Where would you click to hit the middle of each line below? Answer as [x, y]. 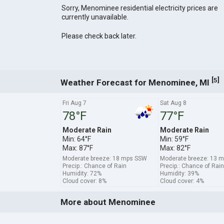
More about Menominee [108, 202]
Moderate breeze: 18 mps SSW [104, 158]
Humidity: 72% [82, 173]
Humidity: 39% [179, 173]
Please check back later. [99, 36]
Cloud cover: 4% [182, 181]
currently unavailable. [95, 17]
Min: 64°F [76, 139]
